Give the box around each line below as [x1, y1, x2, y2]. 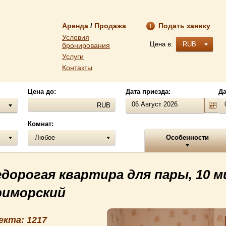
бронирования [62, 41, 110, 49]
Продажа [94, 22, 126, 30]
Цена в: [150, 40, 173, 48]
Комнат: [28, 120, 53, 128]
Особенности [165, 134, 209, 141]
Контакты [62, 64, 92, 72]
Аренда [62, 22, 88, 30]
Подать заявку [158, 22, 210, 30]
